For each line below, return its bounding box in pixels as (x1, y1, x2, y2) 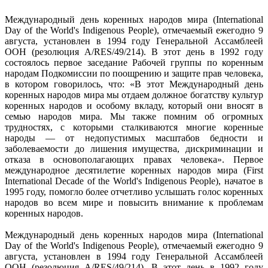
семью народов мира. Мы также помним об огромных (5, 111, 263, 122)
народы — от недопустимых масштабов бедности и (5, 133, 263, 144)
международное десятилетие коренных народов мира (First (5, 165, 263, 176)
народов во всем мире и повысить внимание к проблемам (5, 197, 263, 208)
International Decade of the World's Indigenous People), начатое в (5, 176, 263, 187)
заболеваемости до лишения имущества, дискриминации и (5, 144, 263, 154)
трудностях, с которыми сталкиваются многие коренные (5, 122, 263, 133)
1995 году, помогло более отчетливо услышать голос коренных (5, 187, 263, 197)
